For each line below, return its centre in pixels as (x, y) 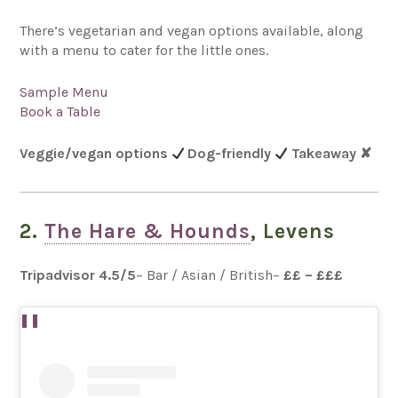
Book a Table (60, 111)
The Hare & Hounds (148, 231)
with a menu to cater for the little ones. (144, 50)
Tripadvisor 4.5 (70, 275)
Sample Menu (66, 92)
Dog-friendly (231, 153)
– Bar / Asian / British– (210, 275)
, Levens (293, 231)
